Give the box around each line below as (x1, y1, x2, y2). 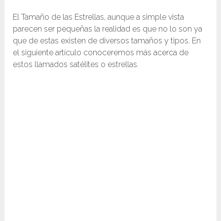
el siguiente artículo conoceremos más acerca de (13, 48, 189, 58)
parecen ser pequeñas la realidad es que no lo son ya (13, 24, 203, 34)
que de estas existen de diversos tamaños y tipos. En (13, 36, 201, 46)
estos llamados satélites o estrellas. (13, 60, 139, 70)
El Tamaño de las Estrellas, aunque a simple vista (13, 12, 184, 22)
